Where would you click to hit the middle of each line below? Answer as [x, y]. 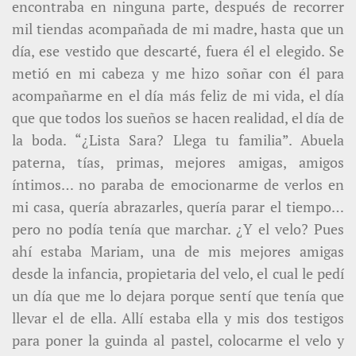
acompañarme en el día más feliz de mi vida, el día [178, 96]
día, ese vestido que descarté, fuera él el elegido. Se [178, 51]
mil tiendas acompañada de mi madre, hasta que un [178, 29]
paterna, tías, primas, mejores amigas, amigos [178, 163]
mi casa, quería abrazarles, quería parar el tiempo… [178, 207]
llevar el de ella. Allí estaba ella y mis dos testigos [178, 318]
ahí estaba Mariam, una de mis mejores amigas [178, 252]
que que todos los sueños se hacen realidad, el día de [178, 118]
